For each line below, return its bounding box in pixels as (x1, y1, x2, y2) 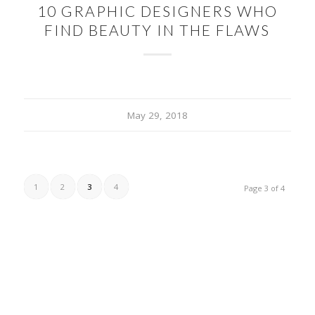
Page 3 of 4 (244, 182, 285, 193)
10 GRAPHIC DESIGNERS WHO (37, 1, 278, 20)
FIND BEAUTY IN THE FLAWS (44, 20, 271, 39)
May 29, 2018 (127, 108, 188, 122)
